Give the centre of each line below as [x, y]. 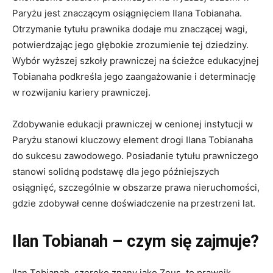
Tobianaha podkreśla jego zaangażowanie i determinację [134, 76]
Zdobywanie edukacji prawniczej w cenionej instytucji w [133, 124]
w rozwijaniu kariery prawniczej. [81, 92]
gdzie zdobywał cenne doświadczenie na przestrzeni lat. [134, 203]
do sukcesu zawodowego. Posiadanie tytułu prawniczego [135, 155]
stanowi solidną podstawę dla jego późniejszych [116, 171]
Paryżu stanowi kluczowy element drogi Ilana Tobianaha [133, 140]
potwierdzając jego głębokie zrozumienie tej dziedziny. [130, 44]
